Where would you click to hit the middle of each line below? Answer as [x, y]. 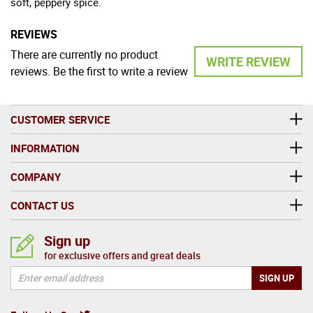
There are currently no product [84, 54]
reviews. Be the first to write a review [99, 71]
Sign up [67, 240]
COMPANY [36, 176]
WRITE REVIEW [248, 61]
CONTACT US [42, 205]
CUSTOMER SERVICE [60, 119]
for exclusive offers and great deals [122, 255]
